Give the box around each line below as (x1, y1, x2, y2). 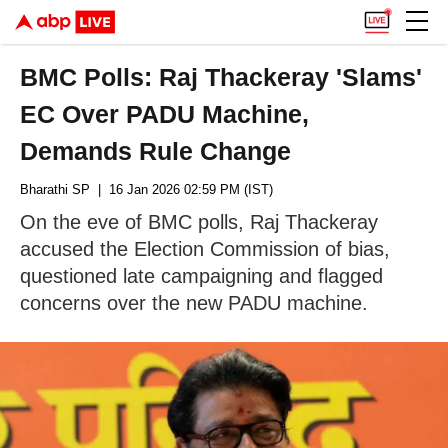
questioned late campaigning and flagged (20, 265, 383, 287)
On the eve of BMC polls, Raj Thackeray (20, 211, 378, 233)
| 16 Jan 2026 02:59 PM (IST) (90, 182, 273, 197)
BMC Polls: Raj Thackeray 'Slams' (20, 63, 423, 91)
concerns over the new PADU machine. (20, 292, 368, 314)
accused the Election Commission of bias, (20, 238, 390, 260)
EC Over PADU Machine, (20, 100, 310, 128)
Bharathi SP (20, 182, 90, 197)
